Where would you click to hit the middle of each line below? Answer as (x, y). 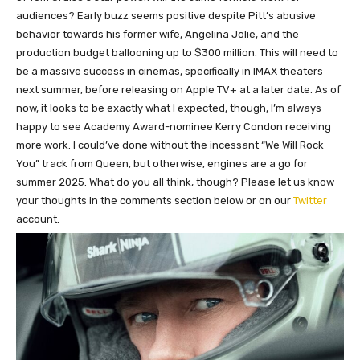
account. (38, 219)
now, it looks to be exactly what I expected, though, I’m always (169, 108)
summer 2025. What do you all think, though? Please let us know (175, 182)
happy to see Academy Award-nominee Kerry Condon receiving (174, 127)
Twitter (310, 201)
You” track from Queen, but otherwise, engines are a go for (162, 164)
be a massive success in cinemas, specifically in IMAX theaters (170, 72)
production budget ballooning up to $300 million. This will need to (177, 53)
